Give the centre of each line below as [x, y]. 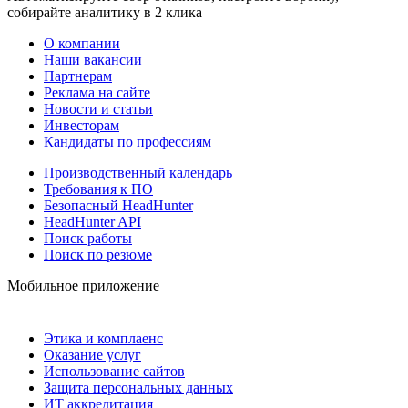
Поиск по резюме [98, 254]
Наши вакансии [93, 59]
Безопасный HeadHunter [118, 205]
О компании [82, 43]
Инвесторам [82, 125]
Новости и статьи [98, 108]
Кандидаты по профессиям [127, 141]
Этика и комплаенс [103, 338]
